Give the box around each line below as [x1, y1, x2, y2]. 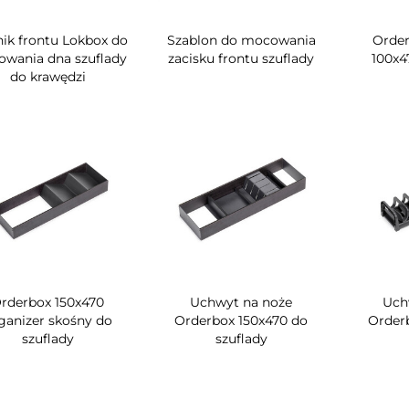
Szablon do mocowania [166, 32, 316, 49]
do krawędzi [9, 68, 86, 86]
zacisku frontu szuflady [168, 50, 315, 68]
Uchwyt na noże [190, 294, 293, 311]
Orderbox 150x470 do [174, 312, 309, 330]
